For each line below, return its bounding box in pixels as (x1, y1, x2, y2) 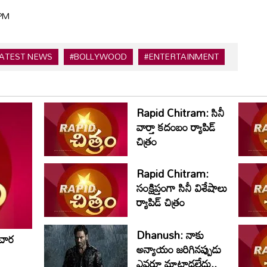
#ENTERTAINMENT (144, 48, 219, 65)
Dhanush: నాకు (136, 224, 204, 246)
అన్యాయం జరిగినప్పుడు (136, 238, 222, 260)
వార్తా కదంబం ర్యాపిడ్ (136, 116, 216, 138)
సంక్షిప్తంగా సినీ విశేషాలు (136, 177, 227, 199)
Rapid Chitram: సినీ (136, 101, 225, 123)
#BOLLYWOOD (70, 48, 127, 65)
